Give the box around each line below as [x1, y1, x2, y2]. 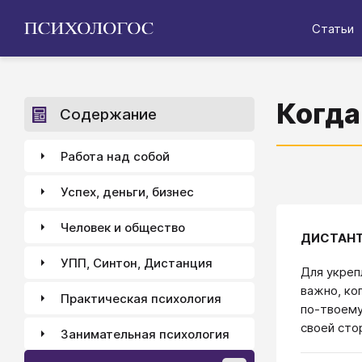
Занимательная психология [61, 326, 229, 342]
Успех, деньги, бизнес [61, 183, 194, 200]
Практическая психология [61, 290, 221, 306]
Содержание [60, 105, 157, 124]
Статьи [312, 20, 354, 36]
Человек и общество [61, 219, 185, 235]
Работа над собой [61, 148, 170, 164]
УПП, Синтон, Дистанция [61, 255, 213, 271]
